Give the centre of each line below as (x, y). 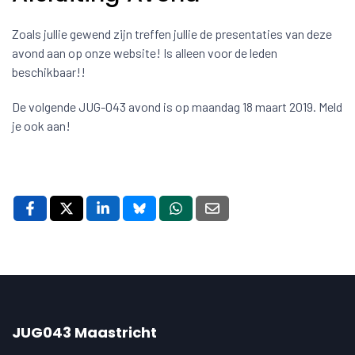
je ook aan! (41, 126)
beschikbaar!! (49, 72)
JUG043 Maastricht (84, 332)
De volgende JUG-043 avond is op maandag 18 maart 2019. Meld (177, 107)
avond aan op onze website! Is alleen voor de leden (145, 53)
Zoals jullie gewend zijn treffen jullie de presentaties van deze (172, 34)
